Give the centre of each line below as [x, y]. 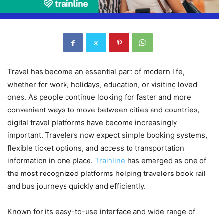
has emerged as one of [167, 161]
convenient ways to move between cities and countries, [103, 110]
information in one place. [51, 161]
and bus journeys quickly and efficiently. [77, 186]
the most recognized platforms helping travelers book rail [107, 174]
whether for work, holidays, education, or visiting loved [102, 85]
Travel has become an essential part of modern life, [96, 72]
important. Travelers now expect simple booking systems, [107, 135]
